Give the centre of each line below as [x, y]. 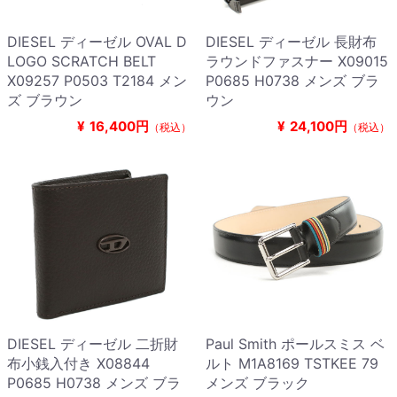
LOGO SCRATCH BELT [82, 62]
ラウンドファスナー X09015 [297, 62]
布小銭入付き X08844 [78, 364]
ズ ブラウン [45, 101]
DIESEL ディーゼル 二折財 [93, 344]
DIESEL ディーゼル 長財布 [291, 42]
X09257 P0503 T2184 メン [97, 81]
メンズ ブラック [257, 383]
